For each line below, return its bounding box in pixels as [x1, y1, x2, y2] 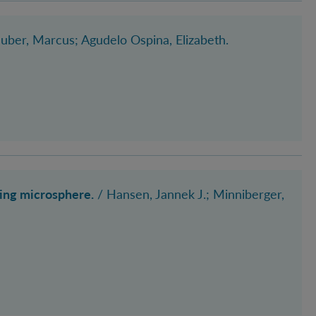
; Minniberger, [206, 186, 284, 202]
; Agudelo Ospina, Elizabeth [75, 31, 226, 47]
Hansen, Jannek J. [107, 186, 206, 202]
